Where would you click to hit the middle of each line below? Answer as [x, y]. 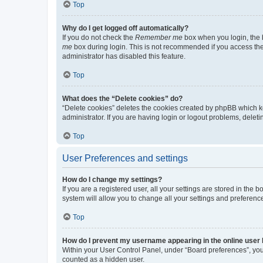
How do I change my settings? [112, 179]
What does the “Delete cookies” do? [122, 98]
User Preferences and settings [125, 158]
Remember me [159, 37]
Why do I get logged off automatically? [125, 28]
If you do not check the [99, 37]
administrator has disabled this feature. [124, 56]
